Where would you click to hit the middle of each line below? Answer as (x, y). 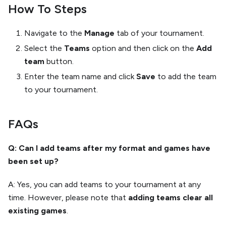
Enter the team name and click (80, 76)
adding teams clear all (171, 197)
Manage (99, 33)
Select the (44, 48)
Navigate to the (54, 33)
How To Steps (47, 9)
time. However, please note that (68, 197)
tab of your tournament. (159, 33)
